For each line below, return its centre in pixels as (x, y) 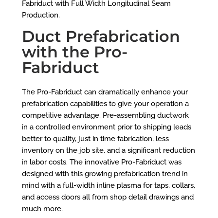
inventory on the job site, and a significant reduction (108, 150)
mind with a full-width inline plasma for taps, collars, (108, 185)
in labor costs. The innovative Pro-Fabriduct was (101, 162)
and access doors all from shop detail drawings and (108, 197)
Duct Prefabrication (101, 36)
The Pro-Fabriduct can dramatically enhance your (105, 92)
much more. (43, 209)
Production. (41, 15)
